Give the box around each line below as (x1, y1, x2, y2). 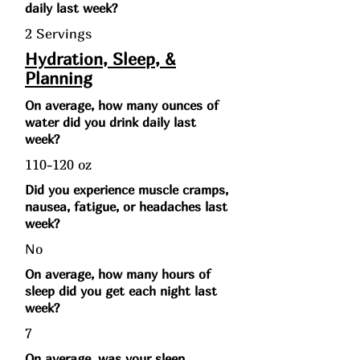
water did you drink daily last (25, 114, 196, 130)
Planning (25, 68, 92, 88)
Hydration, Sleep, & (25, 49, 176, 69)
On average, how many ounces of (25, 97, 219, 113)
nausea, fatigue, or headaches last (25, 198, 227, 215)
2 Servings (25, 25, 92, 42)
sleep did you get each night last (25, 283, 217, 299)
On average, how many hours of (25, 266, 211, 282)
